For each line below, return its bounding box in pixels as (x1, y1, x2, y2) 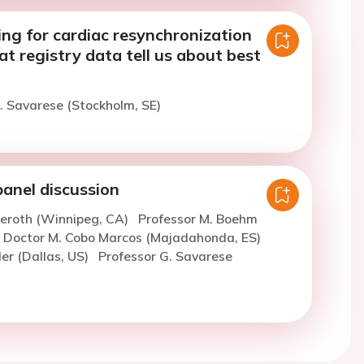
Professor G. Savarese (97, 248, 232, 265)
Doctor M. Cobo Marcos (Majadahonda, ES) (2, 229, 261, 246)
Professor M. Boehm (137, 210, 258, 227)
